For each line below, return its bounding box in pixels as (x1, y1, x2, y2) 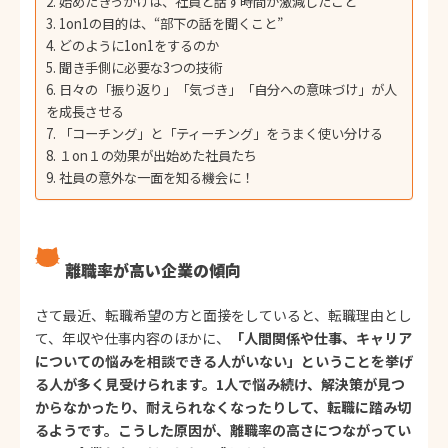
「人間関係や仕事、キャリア (230, 327, 412, 348)
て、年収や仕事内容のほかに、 (35, 327, 230, 348)
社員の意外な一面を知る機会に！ (58, 167, 254, 187)
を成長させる (46, 101, 124, 121)
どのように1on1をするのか (58, 35, 219, 55)
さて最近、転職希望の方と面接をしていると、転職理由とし (35, 304, 412, 325)
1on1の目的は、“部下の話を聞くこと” (58, 13, 283, 33)
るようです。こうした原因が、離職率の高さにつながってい (35, 419, 411, 440)
